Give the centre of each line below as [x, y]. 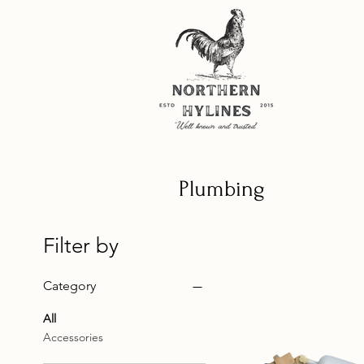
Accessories [73, 337]
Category [69, 285]
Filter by [81, 245]
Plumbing [222, 188]
